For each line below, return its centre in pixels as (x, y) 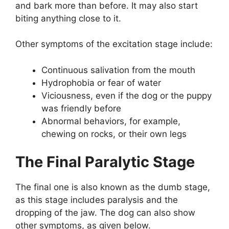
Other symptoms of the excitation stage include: (114, 44)
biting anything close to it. (68, 18)
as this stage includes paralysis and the (97, 200)
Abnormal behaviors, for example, (111, 121)
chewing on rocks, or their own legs (114, 134)
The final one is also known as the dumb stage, (113, 187)
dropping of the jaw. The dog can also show (105, 213)
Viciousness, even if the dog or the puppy (127, 95)
